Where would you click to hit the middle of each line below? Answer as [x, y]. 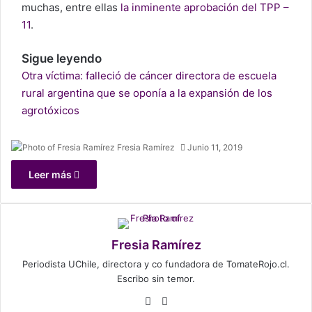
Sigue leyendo [62, 59]
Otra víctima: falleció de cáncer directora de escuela [149, 76]
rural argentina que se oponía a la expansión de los [147, 93]
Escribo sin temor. [156, 279]
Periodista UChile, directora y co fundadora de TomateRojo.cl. [156, 264]
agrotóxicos [50, 111]
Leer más [51, 175]
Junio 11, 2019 [215, 148]
